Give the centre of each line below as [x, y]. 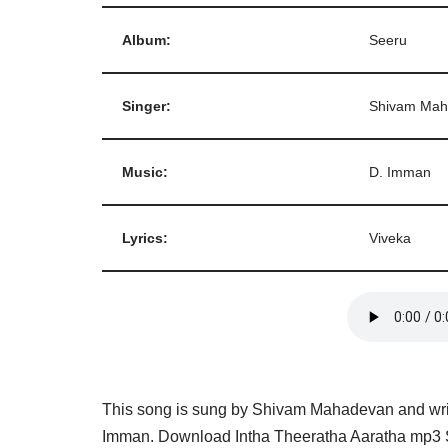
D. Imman [400, 172]
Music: [145, 172]
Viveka [390, 238]
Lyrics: [145, 238]
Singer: [146, 106]
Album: [146, 40]
